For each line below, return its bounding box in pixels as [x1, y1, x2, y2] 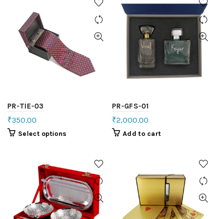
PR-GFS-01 [112, 101, 149, 110]
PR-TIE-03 [7, 101, 44, 110]
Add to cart [123, 129, 161, 138]
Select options [18, 129, 67, 138]
